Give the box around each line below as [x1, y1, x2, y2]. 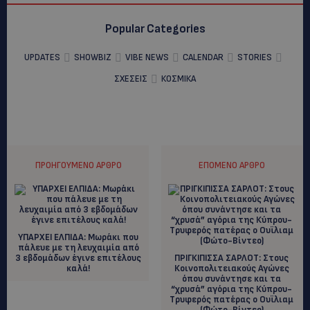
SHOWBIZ [74, 51, 111, 63]
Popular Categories [104, 21, 206, 36]
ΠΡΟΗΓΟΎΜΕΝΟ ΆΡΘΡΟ [35, 159, 122, 171]
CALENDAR [183, 51, 224, 63]
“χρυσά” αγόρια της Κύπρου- [171, 283, 293, 295]
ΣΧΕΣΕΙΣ [114, 73, 147, 84]
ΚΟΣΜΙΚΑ [161, 73, 196, 84]
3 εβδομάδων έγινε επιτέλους [15, 252, 142, 264]
